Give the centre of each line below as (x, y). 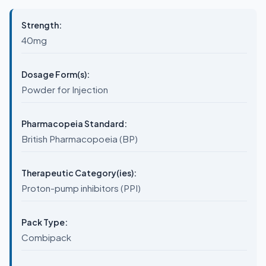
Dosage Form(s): (56, 74)
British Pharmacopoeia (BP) (80, 139)
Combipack (46, 237)
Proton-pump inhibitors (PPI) (81, 188)
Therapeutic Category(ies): (79, 173)
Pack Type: (45, 222)
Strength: (42, 25)
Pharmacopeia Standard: (74, 123)
